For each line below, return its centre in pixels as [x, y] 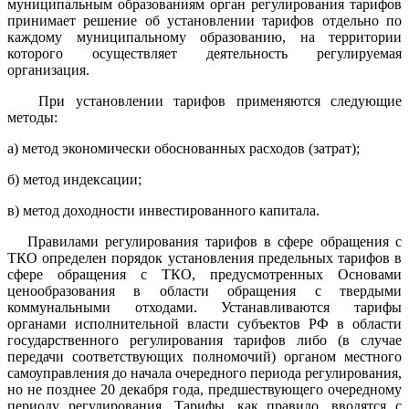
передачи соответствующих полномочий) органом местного [204, 356]
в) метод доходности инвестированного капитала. [163, 210]
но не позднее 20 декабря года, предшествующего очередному [204, 389]
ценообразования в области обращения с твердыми [204, 290]
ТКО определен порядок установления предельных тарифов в [204, 257]
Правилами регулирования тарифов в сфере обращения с [204, 241]
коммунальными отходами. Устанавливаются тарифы [204, 307]
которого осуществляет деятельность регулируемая [204, 53]
